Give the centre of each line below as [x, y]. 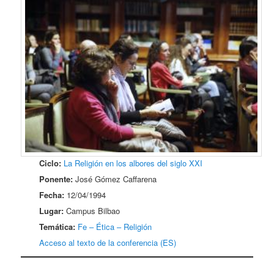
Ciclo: [50, 163]
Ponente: [56, 179]
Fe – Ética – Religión [115, 227]
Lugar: [52, 211]
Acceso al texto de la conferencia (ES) [108, 243]
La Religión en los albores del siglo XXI [133, 163]
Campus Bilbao [92, 211]
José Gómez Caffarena [115, 179]
